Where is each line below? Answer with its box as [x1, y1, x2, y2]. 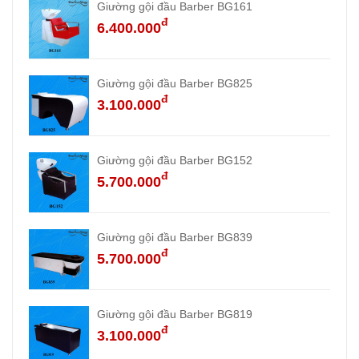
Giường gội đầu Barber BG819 [97, 308, 252, 321]
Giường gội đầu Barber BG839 [97, 231, 252, 244]
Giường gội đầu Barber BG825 [97, 77, 252, 90]
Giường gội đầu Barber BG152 [97, 154, 252, 167]
